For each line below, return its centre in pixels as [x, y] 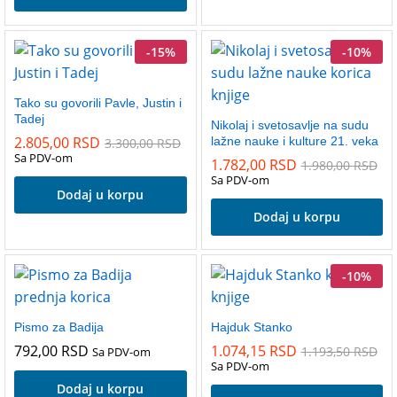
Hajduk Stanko [251, 327]
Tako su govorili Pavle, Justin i [98, 102]
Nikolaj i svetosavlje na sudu [289, 125]
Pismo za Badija [59, 327]
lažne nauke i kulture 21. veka [294, 140]
